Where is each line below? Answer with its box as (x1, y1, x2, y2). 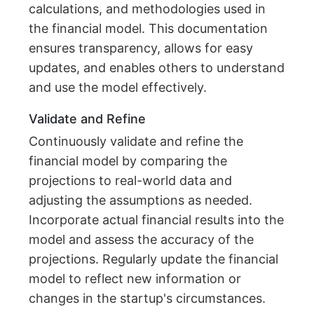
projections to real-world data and (29, 173, 233, 189)
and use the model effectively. (29, 80, 207, 95)
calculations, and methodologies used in (29, 1, 266, 17)
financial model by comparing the (29, 153, 228, 169)
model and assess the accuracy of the (29, 232, 254, 247)
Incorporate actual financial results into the (29, 212, 285, 228)
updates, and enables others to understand (29, 60, 285, 76)
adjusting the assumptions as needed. (29, 193, 253, 208)
